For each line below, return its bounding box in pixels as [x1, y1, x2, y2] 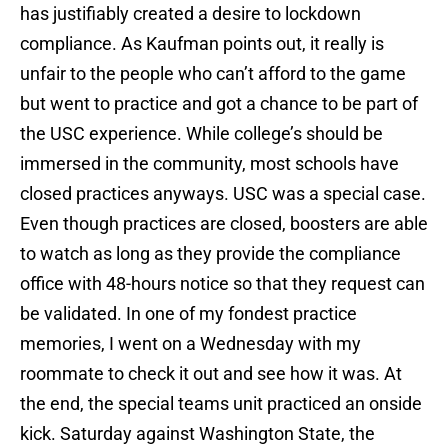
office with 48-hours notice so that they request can [20, 273, 425, 295]
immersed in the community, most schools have [20, 153, 399, 175]
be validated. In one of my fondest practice [20, 303, 357, 325]
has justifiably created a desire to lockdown [20, 3, 361, 25]
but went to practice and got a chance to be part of [20, 93, 418, 115]
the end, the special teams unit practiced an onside [20, 393, 422, 415]
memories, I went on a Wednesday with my [20, 333, 361, 355]
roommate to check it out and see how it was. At [20, 363, 402, 385]
